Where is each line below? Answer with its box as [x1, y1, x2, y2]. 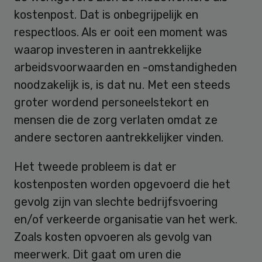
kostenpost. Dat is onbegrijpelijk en [14, 8, 198, 22]
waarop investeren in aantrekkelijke [14, 43, 202, 57]
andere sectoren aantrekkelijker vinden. [14, 130, 223, 145]
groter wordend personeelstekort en [14, 95, 209, 110]
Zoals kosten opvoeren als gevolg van [14, 230, 212, 244]
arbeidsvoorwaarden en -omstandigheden [14, 60, 237, 75]
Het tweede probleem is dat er [14, 160, 177, 174]
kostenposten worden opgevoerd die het [14, 177, 230, 192]
